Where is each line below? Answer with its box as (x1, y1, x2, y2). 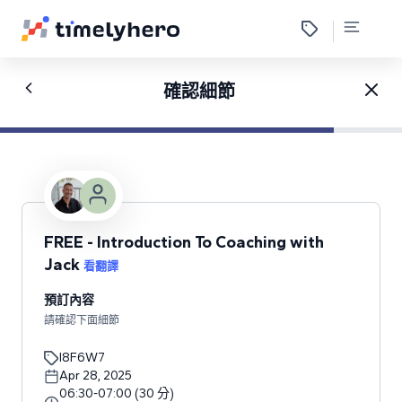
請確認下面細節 (44, 314, 119, 327)
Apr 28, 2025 (59, 368, 132, 383)
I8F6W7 (59, 350, 105, 365)
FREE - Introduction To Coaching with (44, 232, 324, 252)
